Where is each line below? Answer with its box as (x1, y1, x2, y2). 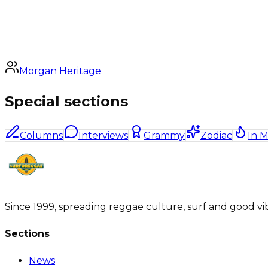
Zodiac (200, 129, 232, 141)
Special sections (5, 92, 128, 110)
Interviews (78, 129, 128, 141)
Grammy (144, 129, 185, 141)
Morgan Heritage (19, 65, 101, 77)
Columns (20, 129, 63, 141)
